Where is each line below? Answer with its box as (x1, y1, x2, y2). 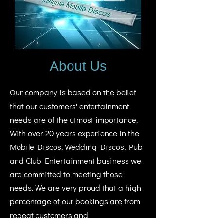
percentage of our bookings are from (10, 196, 140, 207)
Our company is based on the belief (10, 87, 136, 98)
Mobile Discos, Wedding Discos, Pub (10, 141, 143, 152)
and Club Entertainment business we (10, 155, 141, 166)
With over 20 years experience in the (10, 127, 139, 139)
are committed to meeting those (10, 168, 123, 180)
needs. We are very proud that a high (10, 182, 141, 193)
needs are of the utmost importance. (10, 114, 138, 125)
